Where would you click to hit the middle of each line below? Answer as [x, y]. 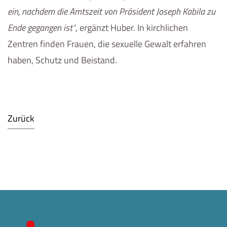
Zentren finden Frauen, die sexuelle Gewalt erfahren [107, 44]
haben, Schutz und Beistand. [62, 60]
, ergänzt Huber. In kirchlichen [132, 28]
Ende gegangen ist [40, 28]
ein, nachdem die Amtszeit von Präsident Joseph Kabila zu [111, 12]
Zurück [21, 119]
